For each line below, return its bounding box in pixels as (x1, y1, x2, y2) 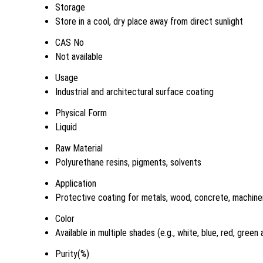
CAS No (55, 36, 84, 48)
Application (55, 177, 96, 189)
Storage (55, 1, 85, 13)
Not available (55, 50, 103, 62)
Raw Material (55, 142, 103, 154)
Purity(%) (55, 248, 89, 259)
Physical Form (55, 107, 107, 119)
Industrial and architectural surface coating (55, 86, 214, 97)
